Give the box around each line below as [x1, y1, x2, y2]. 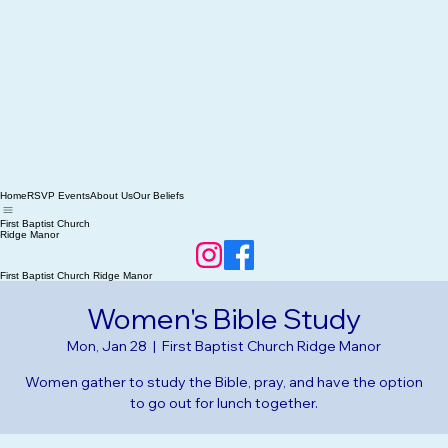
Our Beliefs [133, 214, 184, 225]
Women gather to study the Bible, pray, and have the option [25, 397, 423, 415]
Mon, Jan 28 [67, 361, 147, 379]
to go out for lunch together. [130, 418, 318, 436]
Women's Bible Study [87, 325, 361, 360]
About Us [90, 214, 133, 225]
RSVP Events [27, 214, 90, 225]
